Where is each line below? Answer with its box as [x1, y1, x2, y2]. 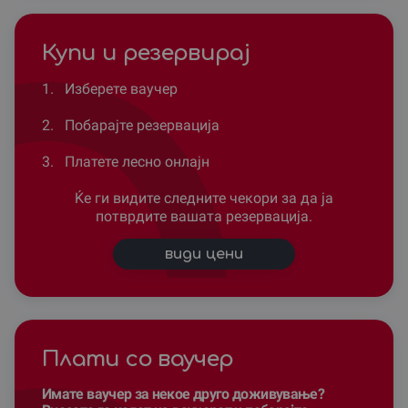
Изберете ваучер [61, 79, 178, 97]
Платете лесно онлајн [61, 152, 209, 170]
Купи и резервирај [42, 40, 250, 66]
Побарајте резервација [61, 116, 219, 134]
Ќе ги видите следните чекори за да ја [75, 189, 333, 207]
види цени [165, 245, 243, 262]
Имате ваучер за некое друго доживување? [42, 384, 325, 403]
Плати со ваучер [42, 346, 234, 372]
